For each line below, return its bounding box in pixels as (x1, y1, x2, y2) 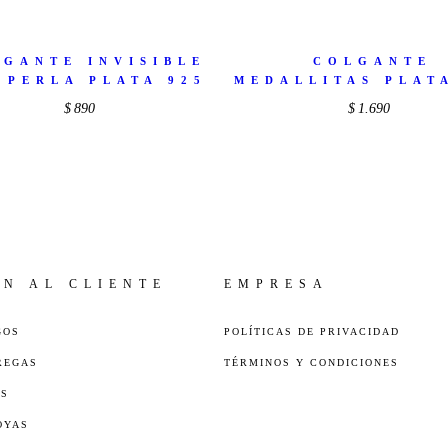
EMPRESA (224, 276, 329, 291)
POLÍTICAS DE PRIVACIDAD (224, 325, 400, 337)
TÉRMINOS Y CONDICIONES (224, 356, 399, 368)
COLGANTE (312, 55, 432, 68)
